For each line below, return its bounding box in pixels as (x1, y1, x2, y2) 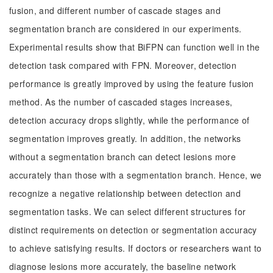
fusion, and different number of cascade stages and (9, 4, 221, 16)
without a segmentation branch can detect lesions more (9, 151, 236, 163)
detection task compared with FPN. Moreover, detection (9, 59, 237, 71)
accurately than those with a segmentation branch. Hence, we (9, 169, 262, 181)
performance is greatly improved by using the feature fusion (9, 77, 254, 90)
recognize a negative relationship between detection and (9, 187, 241, 199)
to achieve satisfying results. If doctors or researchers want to (9, 242, 262, 254)
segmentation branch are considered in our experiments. (9, 23, 242, 35)
